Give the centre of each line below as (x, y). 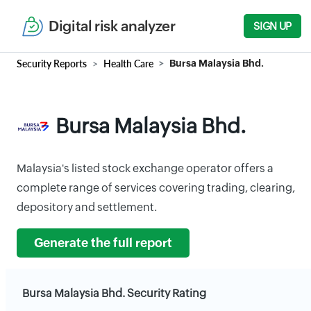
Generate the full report (103, 243)
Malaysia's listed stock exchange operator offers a (145, 168)
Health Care (128, 64)
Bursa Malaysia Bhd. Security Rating (114, 293)
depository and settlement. (87, 207)
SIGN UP (272, 26)
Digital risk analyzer (112, 26)
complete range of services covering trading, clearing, (156, 188)
